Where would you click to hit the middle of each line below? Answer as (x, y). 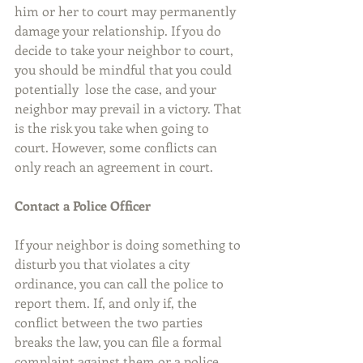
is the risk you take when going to (113, 128)
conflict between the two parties (110, 322)
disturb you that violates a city (104, 264)
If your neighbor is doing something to (129, 245)
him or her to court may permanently (127, 11)
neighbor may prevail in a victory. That (130, 109)
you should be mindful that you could (125, 70)
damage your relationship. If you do (120, 31)
